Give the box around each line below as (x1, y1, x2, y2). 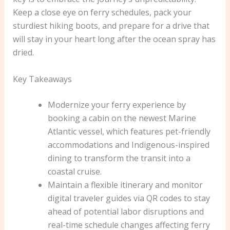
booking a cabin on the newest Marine (47, 112, 196, 124)
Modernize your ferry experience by (47, 99, 186, 110)
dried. (12, 47, 34, 58)
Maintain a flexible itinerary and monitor (47, 179, 203, 190)
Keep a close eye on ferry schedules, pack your (12, 7, 191, 18)
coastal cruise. (47, 165, 102, 177)
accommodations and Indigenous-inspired (47, 139, 209, 150)
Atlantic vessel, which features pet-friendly (47, 125, 210, 137)
